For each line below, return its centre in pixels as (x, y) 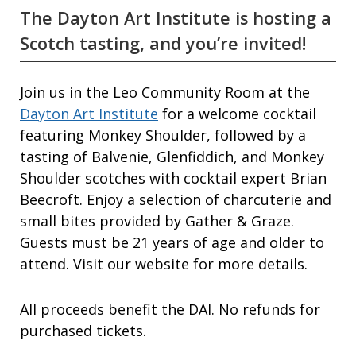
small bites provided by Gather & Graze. (157, 221)
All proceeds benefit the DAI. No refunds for (170, 310)
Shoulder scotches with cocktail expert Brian (173, 178)
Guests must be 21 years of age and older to (172, 243)
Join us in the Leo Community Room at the (165, 93)
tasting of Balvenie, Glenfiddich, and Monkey (172, 157)
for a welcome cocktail (237, 114)
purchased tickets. (85, 331)
